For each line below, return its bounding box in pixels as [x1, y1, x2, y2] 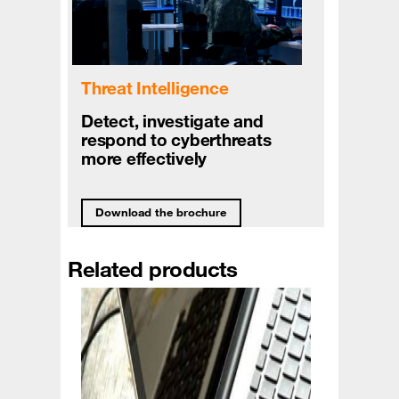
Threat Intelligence [81, 77, 229, 100]
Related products [68, 255, 238, 282]
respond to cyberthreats [81, 129, 272, 151]
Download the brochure [95, 204, 227, 219]
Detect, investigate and [81, 110, 264, 133]
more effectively [81, 148, 208, 170]
